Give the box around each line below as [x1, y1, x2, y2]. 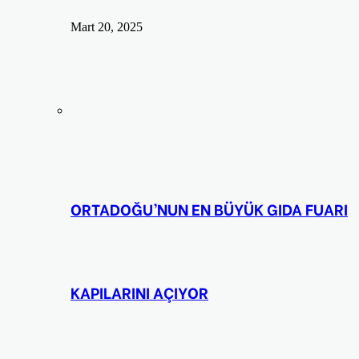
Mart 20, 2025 [71, 20, 143, 34]
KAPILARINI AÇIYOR [71, 281, 208, 304]
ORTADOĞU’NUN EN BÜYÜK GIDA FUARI [71, 198, 348, 220]
